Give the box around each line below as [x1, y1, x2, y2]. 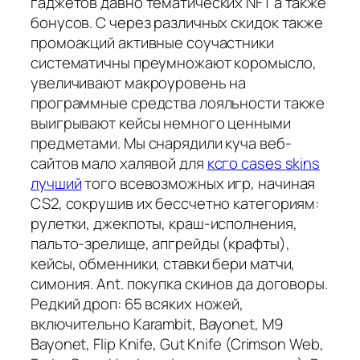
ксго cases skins [207, 152, 321, 174]
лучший [31, 172, 82, 194]
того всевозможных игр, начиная [81, 172, 316, 194]
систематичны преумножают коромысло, [31, 51, 317, 73]
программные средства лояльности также [31, 92, 325, 113]
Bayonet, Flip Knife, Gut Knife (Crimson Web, [31, 333, 324, 354]
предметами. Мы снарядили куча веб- [31, 132, 292, 153]
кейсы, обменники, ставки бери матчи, [31, 252, 296, 274]
